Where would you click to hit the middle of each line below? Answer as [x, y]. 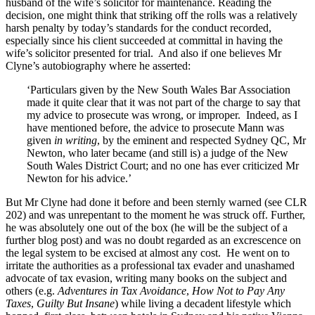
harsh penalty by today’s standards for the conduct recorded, [139, 27]
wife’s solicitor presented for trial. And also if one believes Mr [143, 53]
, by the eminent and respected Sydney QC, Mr [201, 140]
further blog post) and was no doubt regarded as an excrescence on [153, 240]
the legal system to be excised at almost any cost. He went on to [148, 252]
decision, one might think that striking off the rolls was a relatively [152, 15]
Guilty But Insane [76, 303]
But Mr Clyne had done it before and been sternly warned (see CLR [156, 202]
